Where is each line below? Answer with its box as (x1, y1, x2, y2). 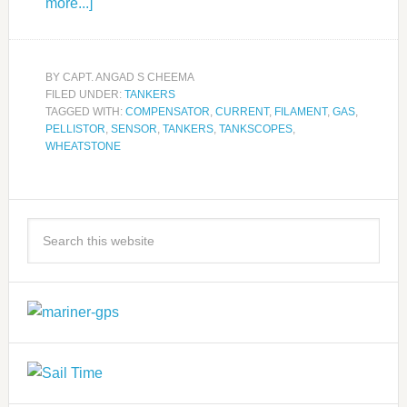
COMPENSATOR (124, 105, 210, 119)
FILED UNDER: (45, 88, 124, 102)
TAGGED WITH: (45, 105, 125, 119)
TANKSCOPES (218, 123, 293, 136)
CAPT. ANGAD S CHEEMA (62, 71, 194, 84)
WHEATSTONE (45, 140, 121, 154)
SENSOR (110, 123, 157, 136)
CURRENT (214, 105, 269, 119)
